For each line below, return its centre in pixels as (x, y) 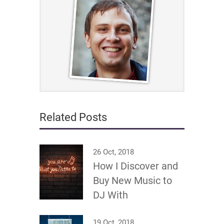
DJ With (110, 195)
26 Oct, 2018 (113, 152)
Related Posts (73, 117)
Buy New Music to (132, 181)
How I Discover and (135, 166)
